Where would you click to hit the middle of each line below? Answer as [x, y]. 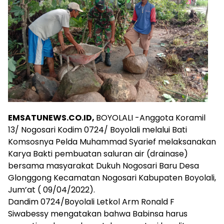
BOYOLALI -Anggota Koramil [151, 118]
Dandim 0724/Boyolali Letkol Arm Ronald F [91, 202]
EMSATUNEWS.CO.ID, [52, 118]
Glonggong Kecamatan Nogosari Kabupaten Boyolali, [112, 178]
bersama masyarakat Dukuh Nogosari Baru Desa [103, 166]
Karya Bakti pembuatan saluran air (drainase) [98, 154]
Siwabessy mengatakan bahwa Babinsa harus [98, 214]
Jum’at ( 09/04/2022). [52, 190]
